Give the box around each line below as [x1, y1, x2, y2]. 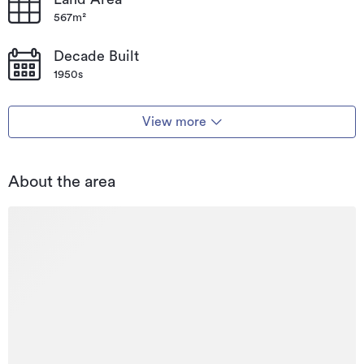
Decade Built [54, 48, 139, 63]
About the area [8, 173, 115, 190]
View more [141, 115, 206, 128]
